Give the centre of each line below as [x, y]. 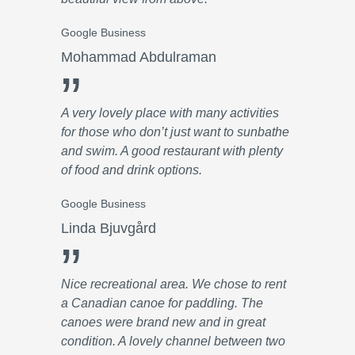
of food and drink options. [132, 170]
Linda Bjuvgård [109, 228]
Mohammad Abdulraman [139, 57]
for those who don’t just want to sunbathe [175, 132]
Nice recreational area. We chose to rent [174, 284]
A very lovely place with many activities [170, 113]
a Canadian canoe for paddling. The [162, 303]
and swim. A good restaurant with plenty [172, 151]
